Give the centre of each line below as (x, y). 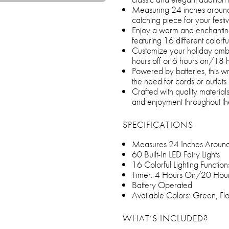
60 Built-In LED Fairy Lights (176, 154)
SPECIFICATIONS (158, 124)
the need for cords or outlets (179, 81)
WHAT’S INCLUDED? (165, 218)
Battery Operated (162, 185)
